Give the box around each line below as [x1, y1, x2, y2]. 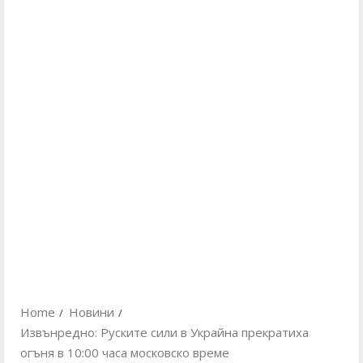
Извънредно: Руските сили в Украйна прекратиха [20, 324, 309, 340]
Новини [69, 304, 114, 320]
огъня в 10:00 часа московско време [20, 344, 229, 361]
